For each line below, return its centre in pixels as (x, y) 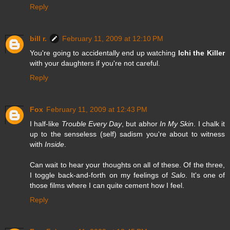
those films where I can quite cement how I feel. (107, 185)
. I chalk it (209, 123)
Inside (54, 144)
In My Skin (177, 123)
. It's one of (205, 175)
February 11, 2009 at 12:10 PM (113, 38)
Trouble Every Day (91, 123)
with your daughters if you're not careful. (95, 63)
